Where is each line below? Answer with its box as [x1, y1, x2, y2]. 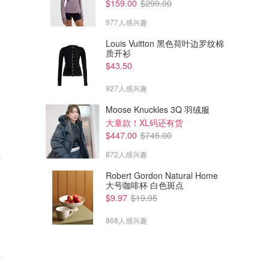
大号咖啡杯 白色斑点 [106, 179, 184, 191]
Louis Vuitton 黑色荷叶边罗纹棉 [106, 37, 224, 49]
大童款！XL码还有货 [106, 116, 183, 128]
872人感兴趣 [106, 149, 147, 159]
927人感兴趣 [106, 83, 147, 93]
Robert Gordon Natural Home [106, 169, 218, 181]
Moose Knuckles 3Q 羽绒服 [106, 103, 210, 115]
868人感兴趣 [106, 215, 147, 225]
